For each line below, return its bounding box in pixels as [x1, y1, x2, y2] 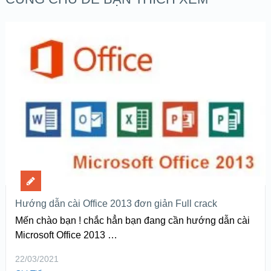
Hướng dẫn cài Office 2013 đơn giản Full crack [15, 198, 217, 209]
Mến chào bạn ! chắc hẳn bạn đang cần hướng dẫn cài [15, 215, 250, 226]
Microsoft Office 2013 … [15, 229, 117, 240]
